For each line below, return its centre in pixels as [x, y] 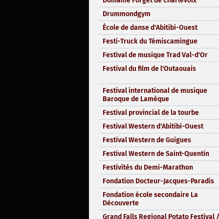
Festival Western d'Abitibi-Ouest [153, 126]
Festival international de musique [155, 90]
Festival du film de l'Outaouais [149, 68]
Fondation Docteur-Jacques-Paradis [158, 181]
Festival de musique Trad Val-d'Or [155, 55]
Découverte [121, 203]
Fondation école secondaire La [150, 195]
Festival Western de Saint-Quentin [156, 153]
